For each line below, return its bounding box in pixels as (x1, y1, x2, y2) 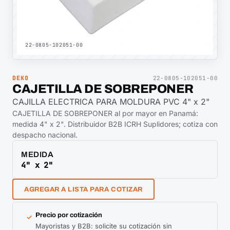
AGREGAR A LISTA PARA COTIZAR (24, 185, 143, 193)
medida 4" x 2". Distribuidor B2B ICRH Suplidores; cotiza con (12, 120, 218, 128)
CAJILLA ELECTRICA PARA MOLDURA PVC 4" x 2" (12, 97, 209, 107)
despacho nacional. (12, 130, 78, 139)
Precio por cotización (35, 212, 102, 219)
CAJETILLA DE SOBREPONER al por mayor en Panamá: (12, 109, 198, 118)
